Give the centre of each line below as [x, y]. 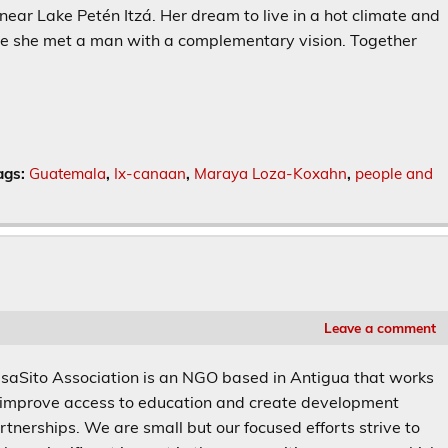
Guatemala [67, 174]
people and [393, 174]
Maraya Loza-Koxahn [270, 174]
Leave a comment [379, 328]
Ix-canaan [149, 174]
